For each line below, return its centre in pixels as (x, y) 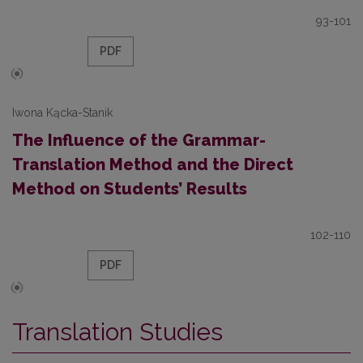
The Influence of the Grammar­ (139, 140)
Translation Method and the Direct (153, 164)
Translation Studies (117, 332)
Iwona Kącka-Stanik (62, 113)
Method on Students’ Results (130, 189)
